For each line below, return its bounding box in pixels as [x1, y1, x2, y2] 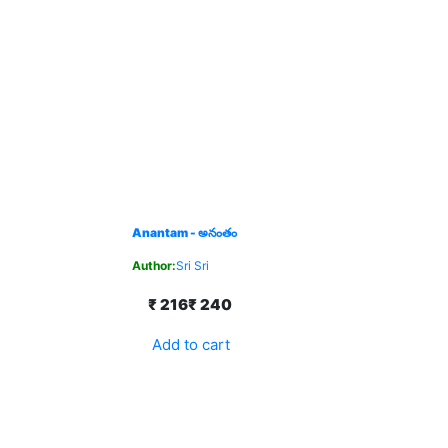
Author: [132, 258, 176, 273]
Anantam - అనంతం [132, 225, 237, 240]
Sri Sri [176, 258, 209, 273]
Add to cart [152, 335, 230, 354]
